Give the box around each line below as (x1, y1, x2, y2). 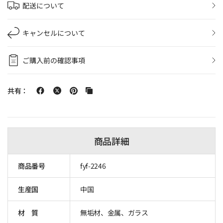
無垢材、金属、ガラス (80, 207, 148, 218)
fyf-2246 (80, 160, 106, 171)
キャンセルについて (22, 27, 85, 38)
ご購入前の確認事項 (22, 55, 85, 65)
